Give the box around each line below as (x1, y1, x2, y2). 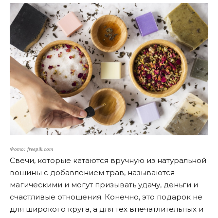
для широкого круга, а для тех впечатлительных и (10, 204, 203, 214)
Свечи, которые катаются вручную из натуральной (10, 155, 206, 165)
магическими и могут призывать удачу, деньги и (10, 180, 198, 189)
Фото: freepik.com (10, 146, 53, 152)
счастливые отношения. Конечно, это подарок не (10, 192, 202, 201)
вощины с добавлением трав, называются (10, 167, 175, 177)
